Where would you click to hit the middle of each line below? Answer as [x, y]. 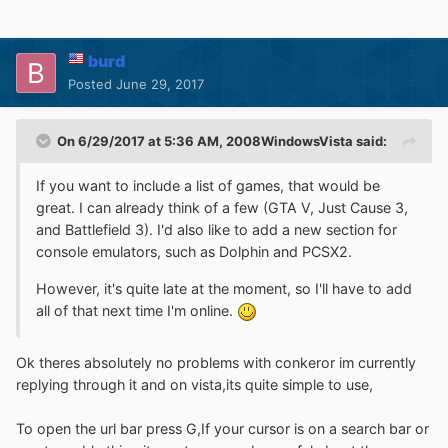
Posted [92, 84]
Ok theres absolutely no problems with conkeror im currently [216, 363]
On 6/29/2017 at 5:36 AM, [141, 141]
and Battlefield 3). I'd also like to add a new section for [216, 230]
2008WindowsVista [289, 141]
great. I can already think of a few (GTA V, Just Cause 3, [222, 208]
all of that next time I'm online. [136, 310]
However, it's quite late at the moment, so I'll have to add [224, 288]
